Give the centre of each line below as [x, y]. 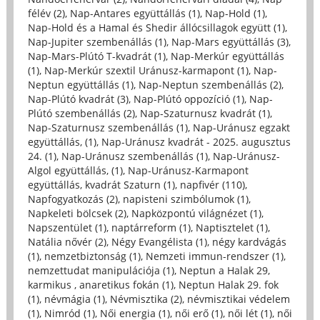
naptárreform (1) [151, 228]
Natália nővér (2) [67, 242]
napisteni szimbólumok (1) [185, 199]
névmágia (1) [74, 299]
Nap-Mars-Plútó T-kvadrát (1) [96, 56]
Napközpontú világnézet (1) [196, 214]
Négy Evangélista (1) [159, 242]
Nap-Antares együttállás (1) [135, 14]
